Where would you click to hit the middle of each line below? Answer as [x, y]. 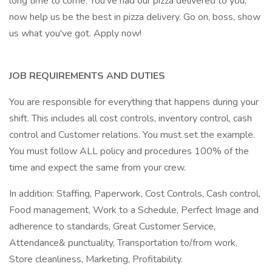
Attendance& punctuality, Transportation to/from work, [123, 243]
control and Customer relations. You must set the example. [132, 135]
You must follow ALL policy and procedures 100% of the [129, 151]
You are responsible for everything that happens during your [134, 102]
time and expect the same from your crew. [97, 168]
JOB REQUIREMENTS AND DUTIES [87, 76]
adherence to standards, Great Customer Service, [112, 226]
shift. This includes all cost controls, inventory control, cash [131, 118]
